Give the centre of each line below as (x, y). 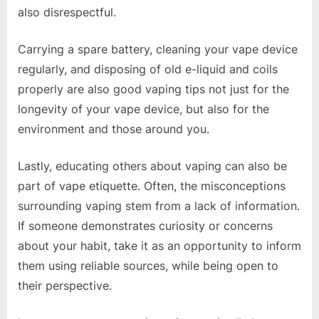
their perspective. (65, 285)
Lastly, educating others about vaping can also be (152, 166)
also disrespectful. (67, 12)
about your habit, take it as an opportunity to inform (159, 245)
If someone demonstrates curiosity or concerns (145, 225)
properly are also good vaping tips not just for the (153, 89)
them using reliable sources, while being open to (148, 265)
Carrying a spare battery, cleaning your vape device (158, 49)
